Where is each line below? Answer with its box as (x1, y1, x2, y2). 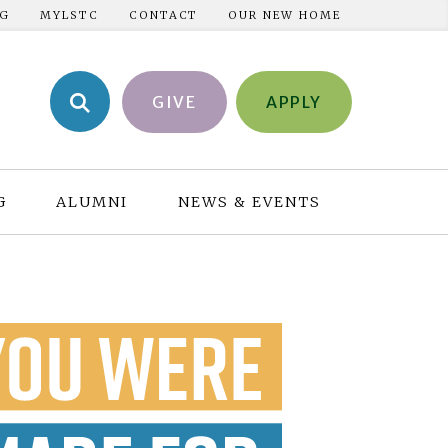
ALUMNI (56, 192, 129, 211)
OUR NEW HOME (228, 7, 341, 22)
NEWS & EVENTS (177, 192, 321, 211)
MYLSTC (40, 7, 99, 22)
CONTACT (128, 7, 199, 22)
